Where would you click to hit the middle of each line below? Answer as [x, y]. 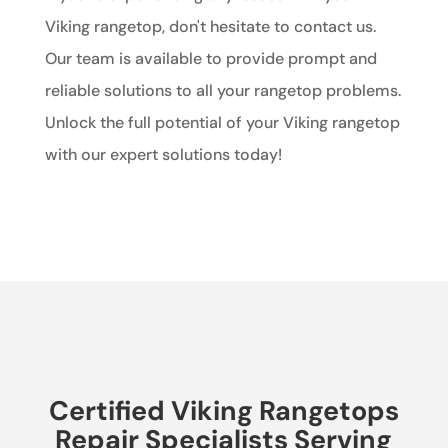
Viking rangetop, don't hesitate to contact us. [210, 26]
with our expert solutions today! [163, 154]
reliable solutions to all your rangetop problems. [222, 90]
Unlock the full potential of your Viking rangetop [222, 122]
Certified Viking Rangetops [223, 410]
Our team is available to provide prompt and [210, 58]
